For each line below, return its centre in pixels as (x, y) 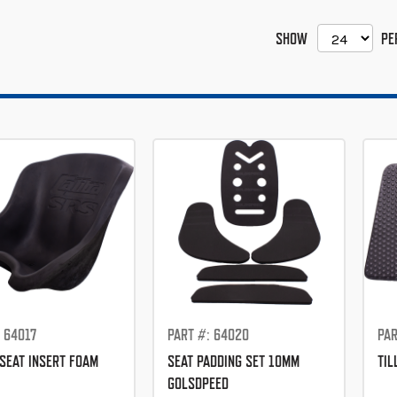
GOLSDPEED (198, 383)
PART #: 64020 (208, 334)
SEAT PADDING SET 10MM (233, 361)
